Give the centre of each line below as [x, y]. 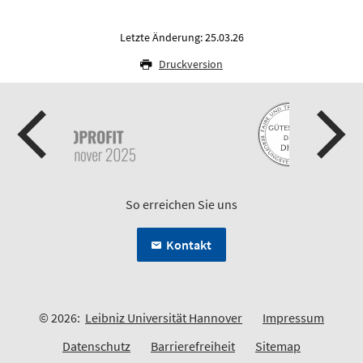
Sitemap [278, 346]
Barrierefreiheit [193, 346]
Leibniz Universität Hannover [164, 317]
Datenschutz [96, 346]
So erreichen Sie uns [181, 204]
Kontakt [189, 244]
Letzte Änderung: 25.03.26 [181, 37]
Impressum [293, 317]
